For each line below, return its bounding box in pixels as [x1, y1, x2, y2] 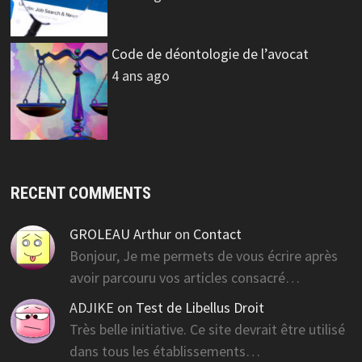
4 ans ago [111, 65, 170, 85]
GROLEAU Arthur [69, 224, 171, 243]
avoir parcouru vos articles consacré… [69, 267, 300, 287]
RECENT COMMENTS [10, 183, 151, 203]
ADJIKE [69, 297, 114, 317]
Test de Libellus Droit [135, 297, 264, 317]
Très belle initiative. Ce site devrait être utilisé [69, 319, 345, 339]
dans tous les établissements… [69, 341, 260, 360]
